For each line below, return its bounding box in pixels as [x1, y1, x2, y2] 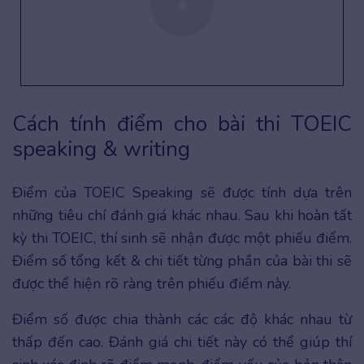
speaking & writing [12, 135, 190, 164]
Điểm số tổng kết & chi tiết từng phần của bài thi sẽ [12, 251, 352, 271]
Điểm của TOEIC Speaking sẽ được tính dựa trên [12, 183, 352, 203]
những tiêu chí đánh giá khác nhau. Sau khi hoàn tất [12, 206, 352, 226]
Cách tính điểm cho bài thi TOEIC [12, 110, 352, 139]
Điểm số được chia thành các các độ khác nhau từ [12, 310, 352, 330]
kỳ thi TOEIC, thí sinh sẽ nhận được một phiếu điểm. [12, 228, 352, 249]
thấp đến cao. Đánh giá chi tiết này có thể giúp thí [12, 332, 352, 353]
